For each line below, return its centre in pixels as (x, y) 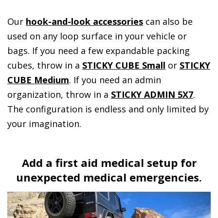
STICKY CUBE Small (124, 65)
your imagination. (44, 123)
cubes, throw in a (45, 65)
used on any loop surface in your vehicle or (97, 36)
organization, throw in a (59, 94)
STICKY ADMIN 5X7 (152, 94)
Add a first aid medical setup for (109, 162)
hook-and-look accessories (84, 21)
